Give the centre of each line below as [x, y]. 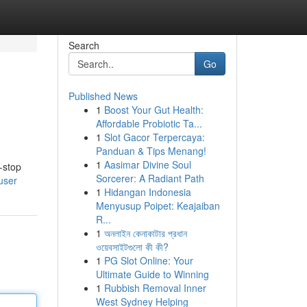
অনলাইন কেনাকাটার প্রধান [145, 233]
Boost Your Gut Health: [153, 110]
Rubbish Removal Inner [155, 288]
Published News [103, 96]
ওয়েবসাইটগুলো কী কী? [132, 247]
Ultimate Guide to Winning [152, 274]
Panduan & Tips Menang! [151, 151]
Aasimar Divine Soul [147, 164]
